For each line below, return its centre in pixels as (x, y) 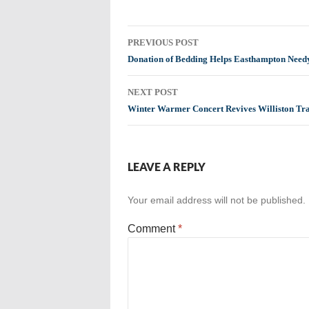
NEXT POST (152, 92)
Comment (152, 229)
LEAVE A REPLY (166, 167)
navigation (167, 61)
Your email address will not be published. (216, 200)
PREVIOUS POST (163, 42)
